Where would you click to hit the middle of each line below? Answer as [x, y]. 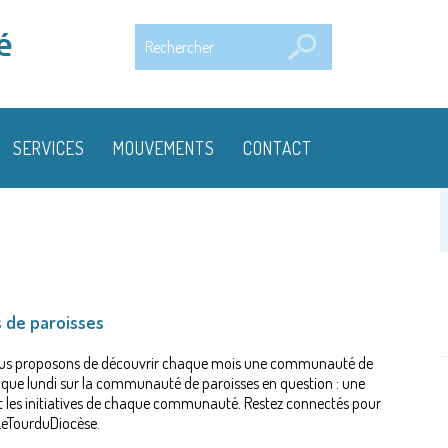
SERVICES [48, 147]
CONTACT [278, 147]
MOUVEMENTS [163, 147]
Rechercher [172, 34]
